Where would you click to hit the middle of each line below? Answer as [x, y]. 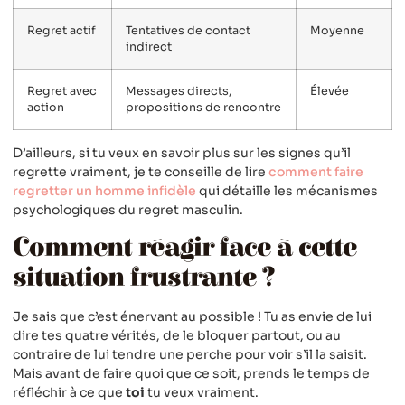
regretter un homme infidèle [104, 191]
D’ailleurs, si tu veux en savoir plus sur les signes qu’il [182, 153]
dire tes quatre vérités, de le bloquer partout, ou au [177, 335]
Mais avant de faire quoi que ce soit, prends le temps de [191, 373]
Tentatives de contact [188, 31]
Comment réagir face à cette [184, 247]
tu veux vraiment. [202, 392]
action [46, 108]
